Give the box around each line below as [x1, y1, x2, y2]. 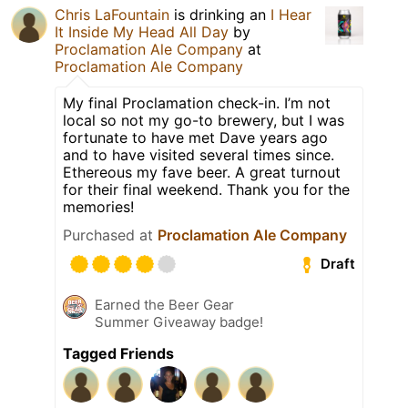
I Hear [270, 5, 311, 24]
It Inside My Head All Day [55, 22, 229, 41]
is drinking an [169, 5, 270, 24]
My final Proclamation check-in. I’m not [63, 93, 331, 112]
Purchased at [63, 225, 158, 244]
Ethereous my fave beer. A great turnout [63, 162, 341, 181]
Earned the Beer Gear [95, 295, 234, 313]
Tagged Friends [63, 343, 174, 362]
